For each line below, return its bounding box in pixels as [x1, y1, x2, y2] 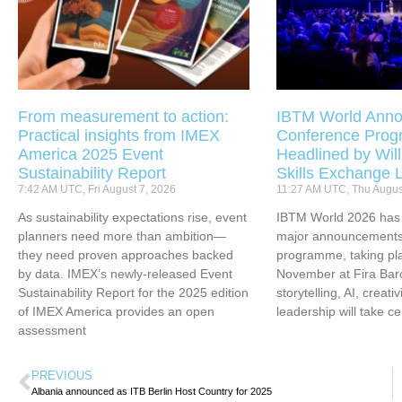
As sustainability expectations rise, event [18, 210, 247, 225]
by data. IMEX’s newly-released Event [18, 267, 232, 282]
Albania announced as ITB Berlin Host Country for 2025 [31, 386, 272, 398]
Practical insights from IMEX [18, 127, 220, 145]
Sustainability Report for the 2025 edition [18, 285, 249, 301]
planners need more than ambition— [18, 229, 226, 244]
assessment [18, 323, 86, 338]
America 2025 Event [18, 145, 163, 164]
